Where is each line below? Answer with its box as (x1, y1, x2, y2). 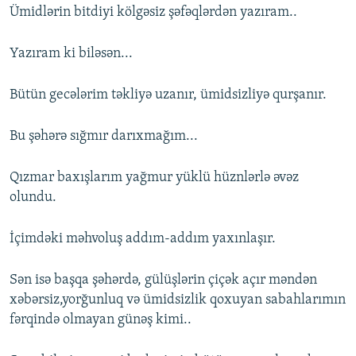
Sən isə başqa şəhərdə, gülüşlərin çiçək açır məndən (10, 273, 317, 288)
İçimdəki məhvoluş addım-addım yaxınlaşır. (10, 231, 276, 247)
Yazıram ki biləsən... (10, 46, 133, 62)
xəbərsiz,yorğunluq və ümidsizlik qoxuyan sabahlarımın (10, 292, 346, 308)
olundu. (10, 190, 56, 206)
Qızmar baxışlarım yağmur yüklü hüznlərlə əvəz (10, 170, 299, 186)
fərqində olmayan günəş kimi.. (10, 312, 192, 328)
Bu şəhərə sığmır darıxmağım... (10, 129, 198, 145)
